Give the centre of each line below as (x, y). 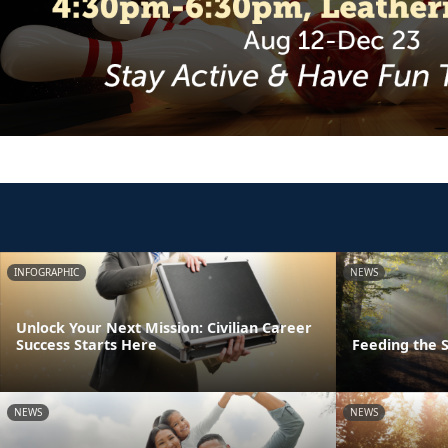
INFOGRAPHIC (46, 272)
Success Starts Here (86, 344)
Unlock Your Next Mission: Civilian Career (164, 327)
